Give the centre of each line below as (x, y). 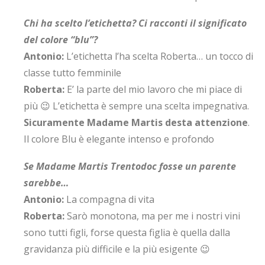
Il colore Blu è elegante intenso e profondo (119, 139)
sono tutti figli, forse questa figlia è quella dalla (127, 232)
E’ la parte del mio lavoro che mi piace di (153, 89)
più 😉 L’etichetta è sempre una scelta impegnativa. (136, 106)
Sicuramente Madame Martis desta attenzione (136, 122)
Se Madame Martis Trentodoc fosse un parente (130, 166)
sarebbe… (46, 183)
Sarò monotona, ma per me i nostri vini (152, 216)
